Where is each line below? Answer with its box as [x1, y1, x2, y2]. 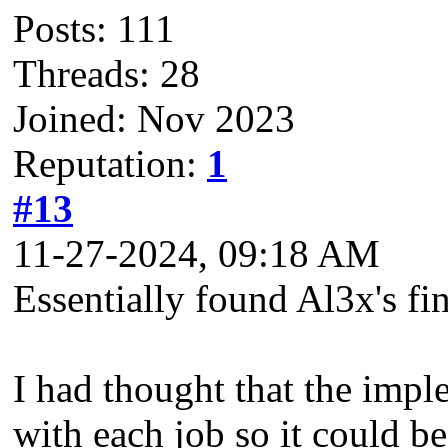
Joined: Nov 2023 [13, 96, 295, 140]
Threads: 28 [13, 51, 200, 95]
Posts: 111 [13, 6, 175, 50]
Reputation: [13, 141, 207, 185]
